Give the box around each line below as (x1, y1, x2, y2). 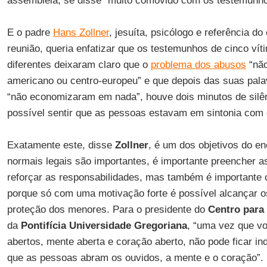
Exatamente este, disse (7, 139, 115, 151)
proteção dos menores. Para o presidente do (7, 204, 208, 215)
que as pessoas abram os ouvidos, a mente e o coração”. (7, 252, 263, 263)
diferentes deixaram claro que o (7, 59, 151, 70)
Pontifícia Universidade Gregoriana (17, 220, 187, 231)
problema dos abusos (150, 59, 246, 70)
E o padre (7, 27, 53, 38)
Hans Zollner (52, 27, 109, 38)
